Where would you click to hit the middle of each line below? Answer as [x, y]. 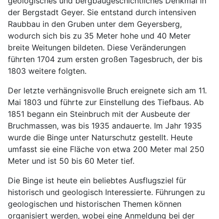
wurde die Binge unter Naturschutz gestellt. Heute [100, 138]
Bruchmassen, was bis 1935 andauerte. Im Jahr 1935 [105, 126]
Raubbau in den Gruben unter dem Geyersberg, [95, 24]
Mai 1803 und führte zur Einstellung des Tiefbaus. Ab [106, 102]
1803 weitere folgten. [47, 71]
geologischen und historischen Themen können [95, 204]
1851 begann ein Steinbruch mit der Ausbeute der [99, 114]
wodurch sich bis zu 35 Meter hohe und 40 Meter [99, 36]
